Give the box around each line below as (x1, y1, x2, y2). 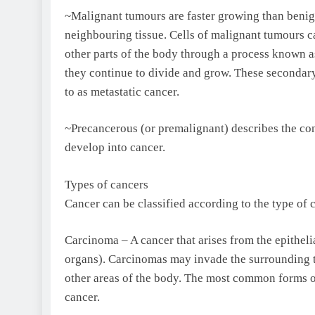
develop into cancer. (65, 141, 165, 155)
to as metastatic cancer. (65, 84, 179, 98)
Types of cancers (65, 177, 148, 191)
